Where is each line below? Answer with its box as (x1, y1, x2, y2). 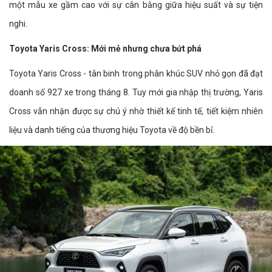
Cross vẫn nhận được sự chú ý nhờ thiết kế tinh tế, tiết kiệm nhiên (9, 106, 263, 116)
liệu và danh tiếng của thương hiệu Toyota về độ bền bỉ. (9, 124, 214, 135)
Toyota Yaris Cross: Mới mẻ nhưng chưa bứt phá (9, 43, 202, 53)
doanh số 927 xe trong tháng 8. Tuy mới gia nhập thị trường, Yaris (9, 87, 263, 97)
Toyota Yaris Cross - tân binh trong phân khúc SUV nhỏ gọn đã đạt (9, 68, 263, 78)
